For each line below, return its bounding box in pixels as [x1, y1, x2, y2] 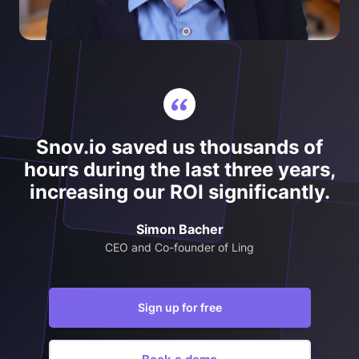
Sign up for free [137, 300, 222, 314]
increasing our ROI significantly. [29, 179, 330, 204]
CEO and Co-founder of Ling [105, 240, 254, 254]
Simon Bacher [135, 220, 224, 237]
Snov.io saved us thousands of [36, 135, 323, 159]
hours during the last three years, [23, 157, 336, 181]
